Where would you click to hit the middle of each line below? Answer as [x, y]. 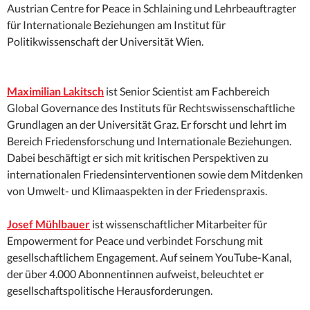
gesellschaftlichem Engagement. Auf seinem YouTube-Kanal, [149, 257]
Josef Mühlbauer [48, 224]
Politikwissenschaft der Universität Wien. [155, 42]
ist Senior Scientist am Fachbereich [187, 91]
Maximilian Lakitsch [55, 91]
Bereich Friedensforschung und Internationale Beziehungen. [149, 141]
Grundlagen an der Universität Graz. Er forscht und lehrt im [147, 125]
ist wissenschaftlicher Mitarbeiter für [179, 224]
